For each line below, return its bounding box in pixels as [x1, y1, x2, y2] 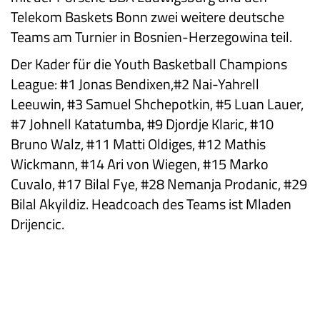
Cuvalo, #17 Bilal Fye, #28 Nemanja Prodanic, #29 [11, 173, 307, 196]
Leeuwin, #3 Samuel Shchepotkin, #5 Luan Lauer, [11, 93, 304, 116]
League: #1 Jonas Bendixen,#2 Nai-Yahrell [11, 73, 259, 96]
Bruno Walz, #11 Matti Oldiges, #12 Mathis [11, 133, 266, 156]
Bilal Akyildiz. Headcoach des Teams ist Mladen [11, 193, 291, 216]
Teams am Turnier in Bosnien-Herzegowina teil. [11, 26, 292, 49]
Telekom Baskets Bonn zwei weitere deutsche [11, 6, 284, 29]
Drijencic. [11, 213, 64, 236]
